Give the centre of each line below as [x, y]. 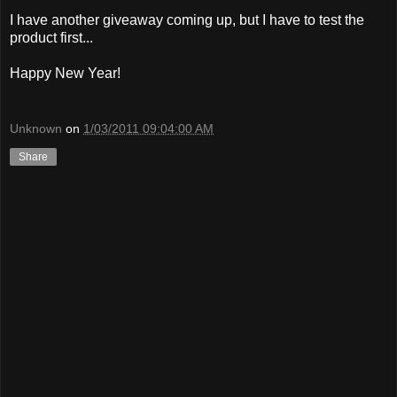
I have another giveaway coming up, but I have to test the [187, 19]
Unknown [36, 129]
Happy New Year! [65, 73]
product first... [51, 37]
